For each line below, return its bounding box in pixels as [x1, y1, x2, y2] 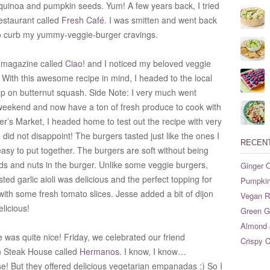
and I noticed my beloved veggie [85, 57, 211, 69]
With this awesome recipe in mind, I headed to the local [2, 72, 212, 84]
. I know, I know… [119, 245, 186, 257]
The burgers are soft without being [77, 144, 209, 156]
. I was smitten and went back [104, 14, 217, 26]
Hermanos [80, 245, 119, 257]
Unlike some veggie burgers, [99, 159, 208, 171]
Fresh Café [61, 14, 104, 26]
